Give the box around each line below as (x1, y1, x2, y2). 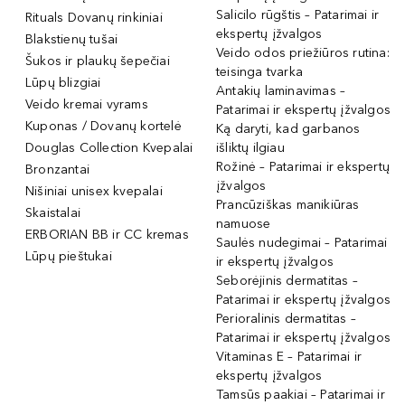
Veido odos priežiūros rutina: (216, 44, 390, 61)
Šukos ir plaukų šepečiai (25, 52, 170, 69)
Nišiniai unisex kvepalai (25, 183, 163, 199)
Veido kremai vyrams (25, 96, 148, 112)
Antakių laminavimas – (216, 82, 346, 99)
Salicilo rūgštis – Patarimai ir (216, 6, 380, 23)
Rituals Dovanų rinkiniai (25, 9, 163, 25)
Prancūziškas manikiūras (216, 196, 360, 212)
